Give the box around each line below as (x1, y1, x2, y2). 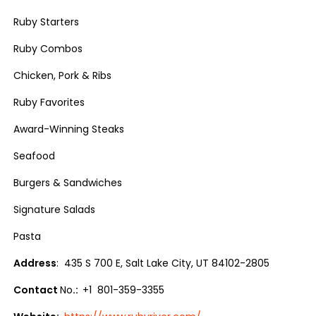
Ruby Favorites (13, 95, 85, 109)
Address (13, 256, 57, 270)
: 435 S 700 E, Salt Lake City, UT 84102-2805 (56, 256, 270, 270)
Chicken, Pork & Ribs (13, 68, 112, 83)
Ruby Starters (13, 15, 80, 29)
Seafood (13, 149, 56, 163)
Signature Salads (13, 202, 96, 217)
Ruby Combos (13, 42, 83, 56)
